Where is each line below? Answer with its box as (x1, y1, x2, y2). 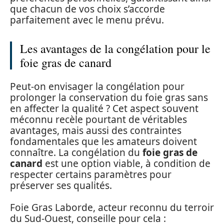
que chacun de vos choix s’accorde (10, 2, 165, 16)
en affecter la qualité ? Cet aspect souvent (10, 101, 198, 115)
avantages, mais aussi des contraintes (10, 123, 181, 137)
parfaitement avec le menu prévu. (10, 13, 164, 27)
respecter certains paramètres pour (10, 167, 171, 181)
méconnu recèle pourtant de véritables (10, 112, 187, 126)
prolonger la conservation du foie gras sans (10, 90, 208, 104)
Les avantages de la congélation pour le (20, 40, 210, 57)
